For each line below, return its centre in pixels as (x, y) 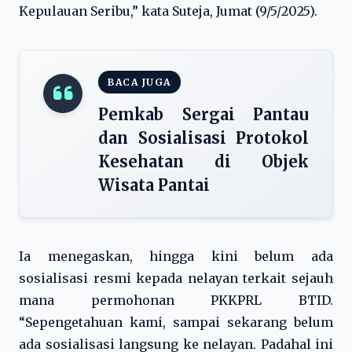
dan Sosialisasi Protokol (203, 138)
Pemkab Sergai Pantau (203, 114)
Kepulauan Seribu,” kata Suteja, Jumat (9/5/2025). (168, 11)
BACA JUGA (139, 82)
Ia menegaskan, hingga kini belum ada (176, 256)
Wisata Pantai (154, 185)
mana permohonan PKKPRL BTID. (176, 300)
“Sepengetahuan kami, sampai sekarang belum (176, 322)
